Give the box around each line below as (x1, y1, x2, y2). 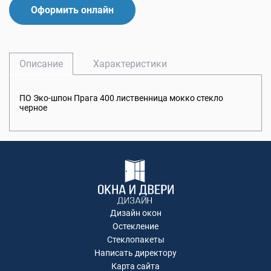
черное (19, 103, 47, 113)
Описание (19, 58, 63, 70)
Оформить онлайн (31, 4, 114, 16)
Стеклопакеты (106, 235, 165, 245)
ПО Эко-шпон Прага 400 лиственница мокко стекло (19, 93, 223, 103)
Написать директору (94, 248, 177, 258)
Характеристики (93, 58, 167, 70)
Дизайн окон (109, 208, 162, 218)
